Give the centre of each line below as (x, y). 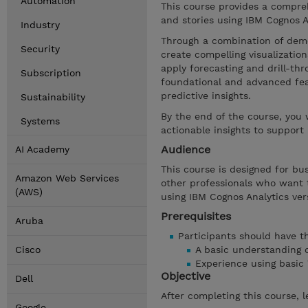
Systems (40, 121)
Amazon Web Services (67, 178)
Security (40, 49)
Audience (186, 150)
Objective (186, 276)
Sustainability (53, 97)
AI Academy (42, 149)
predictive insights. (208, 96)
